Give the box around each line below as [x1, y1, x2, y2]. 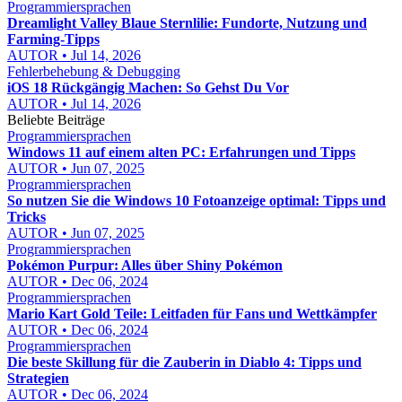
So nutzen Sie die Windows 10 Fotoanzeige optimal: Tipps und [7, 193, 386, 208]
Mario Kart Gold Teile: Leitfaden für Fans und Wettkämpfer [7, 306, 377, 321]
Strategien [7, 371, 69, 386]
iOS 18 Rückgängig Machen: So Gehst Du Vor [7, 80, 289, 95]
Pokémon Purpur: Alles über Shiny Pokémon [7, 258, 283, 273]
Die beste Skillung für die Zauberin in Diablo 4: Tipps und [7, 354, 362, 370]
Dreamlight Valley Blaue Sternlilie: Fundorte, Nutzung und [7, 15, 367, 31]
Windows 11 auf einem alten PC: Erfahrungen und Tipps [7, 144, 355, 160]
